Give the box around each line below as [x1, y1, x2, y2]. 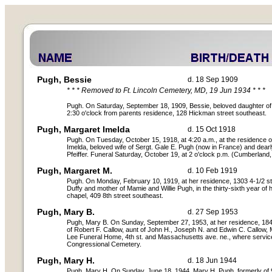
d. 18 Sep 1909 [188, 75, 238, 84]
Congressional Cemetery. [67, 240, 141, 248]
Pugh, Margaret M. [37, 166, 112, 175]
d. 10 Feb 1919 [188, 166, 237, 175]
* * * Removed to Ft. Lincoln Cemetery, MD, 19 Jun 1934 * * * [67, 86, 265, 95]
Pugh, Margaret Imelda [37, 124, 130, 134]
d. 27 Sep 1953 [188, 208, 238, 216]
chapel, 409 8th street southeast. [67, 192, 163, 199]
